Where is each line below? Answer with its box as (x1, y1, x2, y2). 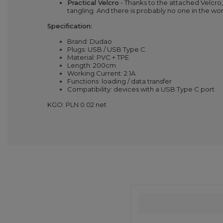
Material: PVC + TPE (67, 53, 129, 61)
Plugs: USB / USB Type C (67, 45, 145, 53)
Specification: (47, 22, 92, 30)
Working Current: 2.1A (67, 69, 135, 77)
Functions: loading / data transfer (67, 77, 172, 85)
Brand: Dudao (67, 37, 112, 45)
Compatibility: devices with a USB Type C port (67, 85, 215, 93)
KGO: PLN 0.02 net (47, 101, 107, 109)
